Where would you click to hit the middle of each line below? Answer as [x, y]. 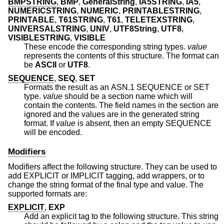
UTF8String [135, 28]
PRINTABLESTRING [161, 10]
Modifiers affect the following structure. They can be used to [112, 166]
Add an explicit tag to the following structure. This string [121, 216]
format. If [40, 123]
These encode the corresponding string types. [106, 46]
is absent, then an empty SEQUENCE [80, 123]
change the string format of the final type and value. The [106, 184]
